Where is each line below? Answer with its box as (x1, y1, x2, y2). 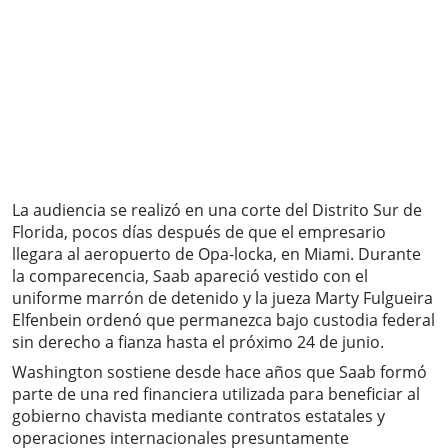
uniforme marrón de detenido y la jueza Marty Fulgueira (12, 287, 433, 310)
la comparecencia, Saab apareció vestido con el (12, 265, 368, 288)
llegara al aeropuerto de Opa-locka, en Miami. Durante (12, 243, 421, 266)
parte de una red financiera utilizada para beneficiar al (12, 383, 420, 406)
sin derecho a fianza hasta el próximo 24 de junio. (12, 331, 384, 354)
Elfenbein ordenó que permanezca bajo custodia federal (12, 309, 435, 332)
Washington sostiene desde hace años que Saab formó (12, 361, 427, 384)
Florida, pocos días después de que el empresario (12, 221, 386, 244)
